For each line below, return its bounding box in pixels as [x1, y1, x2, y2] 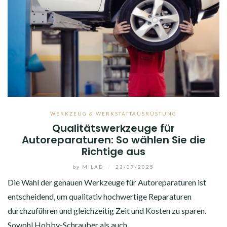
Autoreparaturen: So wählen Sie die [21, 132, 206, 147]
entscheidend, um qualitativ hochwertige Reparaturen [8, 191, 192, 201]
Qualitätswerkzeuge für [52, 121, 175, 135]
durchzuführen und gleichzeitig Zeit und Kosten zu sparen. [8, 205, 206, 215]
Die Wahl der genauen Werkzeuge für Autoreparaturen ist [8, 177, 206, 187]
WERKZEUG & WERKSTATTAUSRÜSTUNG [50, 110, 177, 117]
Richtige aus [82, 144, 145, 159]
